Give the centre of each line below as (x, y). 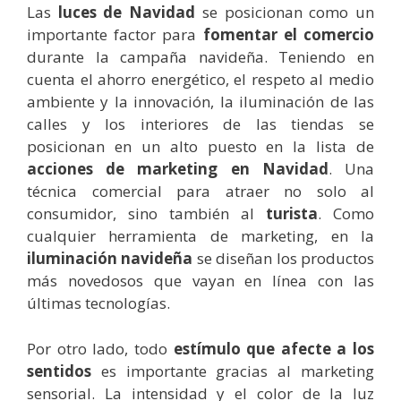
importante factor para (115, 35)
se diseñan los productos (284, 259)
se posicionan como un (285, 13)
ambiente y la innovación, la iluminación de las (200, 102)
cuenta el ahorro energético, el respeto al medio (200, 80)
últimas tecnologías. (98, 303)
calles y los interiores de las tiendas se (200, 124)
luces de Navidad (127, 13)
